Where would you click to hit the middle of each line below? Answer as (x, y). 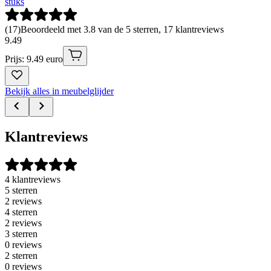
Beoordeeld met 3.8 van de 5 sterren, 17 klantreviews (122, 30)
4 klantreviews (33, 179)
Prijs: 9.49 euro (34, 59)
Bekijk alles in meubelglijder (59, 91)
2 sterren (21, 255)
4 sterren (21, 212)
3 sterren (21, 233)
